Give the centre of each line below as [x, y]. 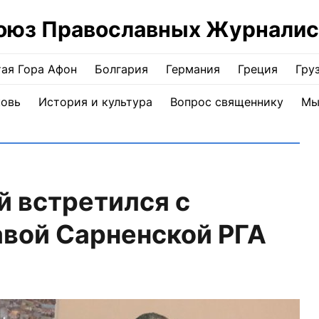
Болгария [121, 69]
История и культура [95, 102]
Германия [193, 69]
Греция [258, 69]
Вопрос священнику [226, 102]
